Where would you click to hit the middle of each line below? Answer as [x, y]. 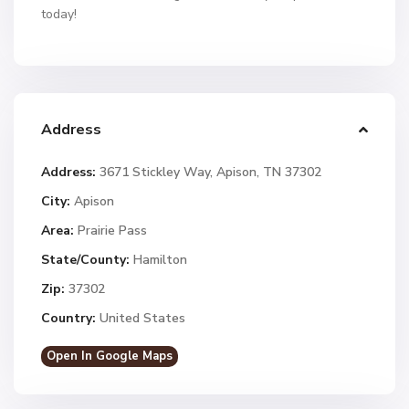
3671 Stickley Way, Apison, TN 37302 [209, 172]
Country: [68, 318]
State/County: [85, 260]
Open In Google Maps [110, 356]
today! [59, 14]
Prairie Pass [112, 231]
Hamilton [160, 260]
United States [141, 318]
